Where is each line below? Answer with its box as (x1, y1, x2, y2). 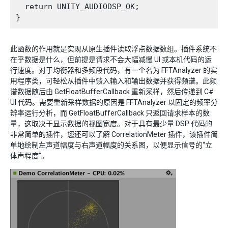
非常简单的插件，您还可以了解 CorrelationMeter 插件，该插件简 (10, 130, 218, 139)
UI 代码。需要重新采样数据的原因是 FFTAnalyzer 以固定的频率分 (10, 98, 218, 107)
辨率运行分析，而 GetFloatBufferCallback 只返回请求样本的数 (10, 109, 210, 118)
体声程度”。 (10, 152, 48, 160)
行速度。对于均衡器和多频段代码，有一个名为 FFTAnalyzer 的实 (10, 66, 217, 75)
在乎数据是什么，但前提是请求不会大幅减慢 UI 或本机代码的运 (10, 55, 212, 64)
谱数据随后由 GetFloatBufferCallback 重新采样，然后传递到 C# (10, 88, 214, 96)
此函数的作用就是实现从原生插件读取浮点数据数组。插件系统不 (10, 45, 217, 53)
